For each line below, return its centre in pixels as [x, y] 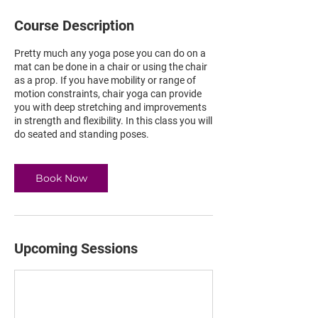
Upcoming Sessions [76, 248]
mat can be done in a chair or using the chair [111, 67]
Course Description [74, 26]
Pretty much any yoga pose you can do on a [110, 53]
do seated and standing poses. [82, 134]
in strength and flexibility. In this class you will [113, 121]
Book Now [61, 178]
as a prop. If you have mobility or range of [105, 80]
